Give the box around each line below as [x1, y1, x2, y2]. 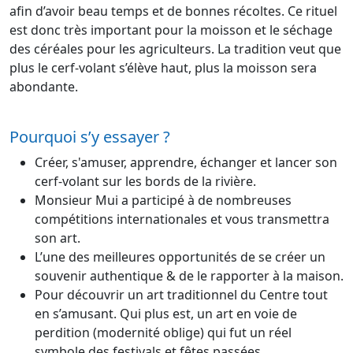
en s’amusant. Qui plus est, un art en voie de [35, 305, 297, 323]
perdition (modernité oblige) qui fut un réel [35, 324, 292, 342]
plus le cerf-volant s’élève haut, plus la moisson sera [9, 59, 317, 77]
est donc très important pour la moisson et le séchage [9, 21, 333, 39]
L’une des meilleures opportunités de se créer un [35, 248, 325, 266]
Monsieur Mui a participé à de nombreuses [35, 191, 292, 210]
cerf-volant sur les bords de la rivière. [35, 173, 256, 191]
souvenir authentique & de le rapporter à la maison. [35, 267, 344, 285]
